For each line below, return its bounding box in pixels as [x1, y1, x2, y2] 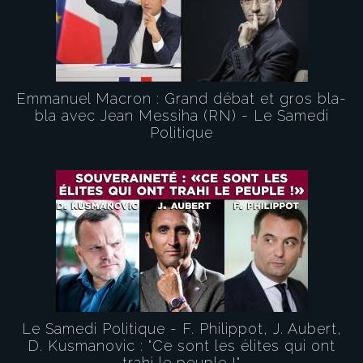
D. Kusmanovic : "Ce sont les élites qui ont [28, 337, 335, 354]
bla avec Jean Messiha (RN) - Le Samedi [34, 107, 329, 124]
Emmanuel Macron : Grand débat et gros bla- [16, 90, 347, 107]
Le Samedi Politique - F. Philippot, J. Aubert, [21, 320, 342, 337]
